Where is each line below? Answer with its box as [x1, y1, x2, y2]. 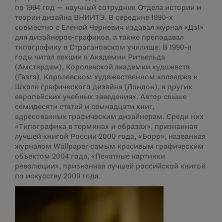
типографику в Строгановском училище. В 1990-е [15, 44, 191, 51]
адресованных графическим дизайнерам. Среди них [15, 113, 204, 120]
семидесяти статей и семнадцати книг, [15, 104, 154, 111]
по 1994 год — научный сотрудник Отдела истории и [15, 4, 201, 11]
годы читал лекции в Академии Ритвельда [15, 54, 165, 61]
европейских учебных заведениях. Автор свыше [15, 94, 187, 101]
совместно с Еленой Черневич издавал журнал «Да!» [15, 24, 204, 31]
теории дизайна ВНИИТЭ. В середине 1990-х [15, 14, 173, 21]
